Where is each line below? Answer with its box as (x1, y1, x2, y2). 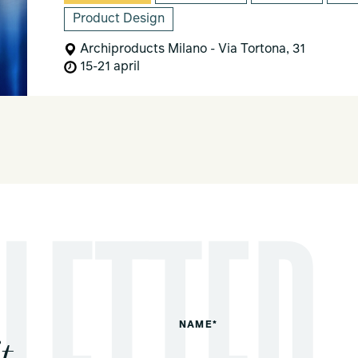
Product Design (72, 12, 165, 26)
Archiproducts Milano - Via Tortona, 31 (76, 42, 305, 56)
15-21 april (76, 60, 140, 74)
